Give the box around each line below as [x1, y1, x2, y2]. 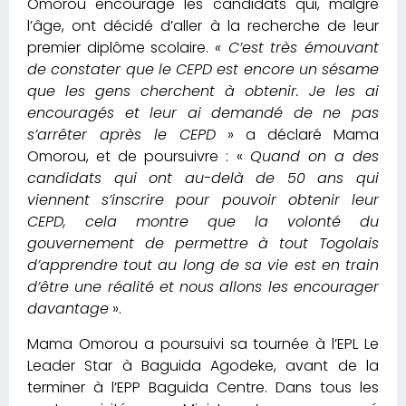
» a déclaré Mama [216, 124, 379, 146]
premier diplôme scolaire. [27, 37, 215, 59]
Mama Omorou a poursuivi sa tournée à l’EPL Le [27, 333, 379, 354]
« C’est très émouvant [215, 37, 379, 59]
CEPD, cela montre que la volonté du [27, 211, 379, 233]
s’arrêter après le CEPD [27, 124, 216, 146]
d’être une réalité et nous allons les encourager [27, 276, 379, 298]
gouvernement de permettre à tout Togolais [27, 233, 379, 255]
